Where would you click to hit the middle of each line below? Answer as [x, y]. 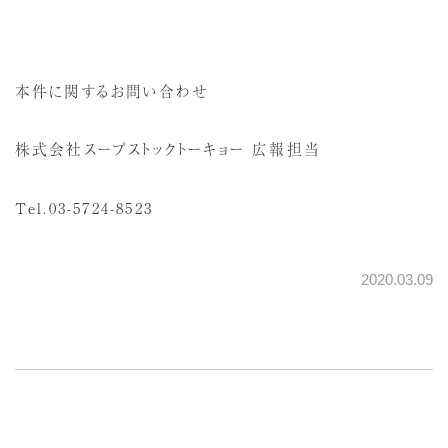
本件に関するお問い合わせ [111, 91]
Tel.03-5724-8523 [84, 207]
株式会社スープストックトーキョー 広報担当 [167, 149]
